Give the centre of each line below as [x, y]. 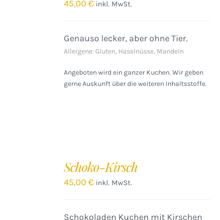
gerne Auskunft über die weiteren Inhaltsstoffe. [136, 84]
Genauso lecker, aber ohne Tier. [126, 38]
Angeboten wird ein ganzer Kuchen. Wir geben [134, 72]
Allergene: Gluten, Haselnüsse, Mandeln [124, 51]
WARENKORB [29, 168]
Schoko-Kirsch [101, 167]
